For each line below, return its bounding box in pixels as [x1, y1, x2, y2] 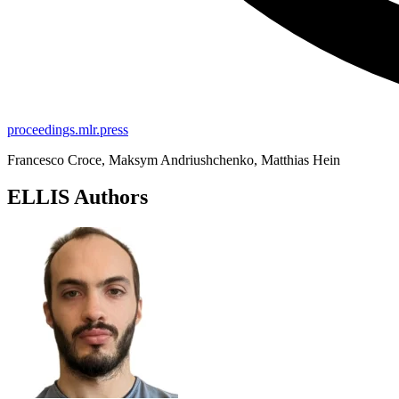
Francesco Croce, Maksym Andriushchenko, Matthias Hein [7, 151, 340, 167]
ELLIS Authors [7, 185, 148, 209]
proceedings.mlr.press [7, 121, 128, 137]
